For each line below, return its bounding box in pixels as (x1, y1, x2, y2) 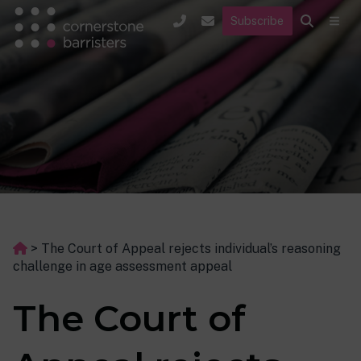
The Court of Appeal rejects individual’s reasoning (41, 241, 341, 256)
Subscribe (230, 13, 284, 27)
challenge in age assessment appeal (13, 259, 232, 274)
